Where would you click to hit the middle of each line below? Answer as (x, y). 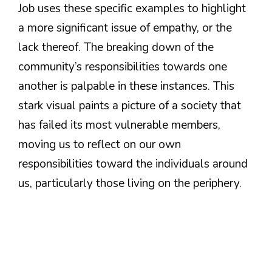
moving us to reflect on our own (100, 144)
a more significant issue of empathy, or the (125, 28)
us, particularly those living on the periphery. (130, 183)
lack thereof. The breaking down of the (116, 47)
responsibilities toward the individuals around (133, 164)
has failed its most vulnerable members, (119, 125)
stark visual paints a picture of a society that (130, 105)
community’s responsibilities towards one (123, 66)
